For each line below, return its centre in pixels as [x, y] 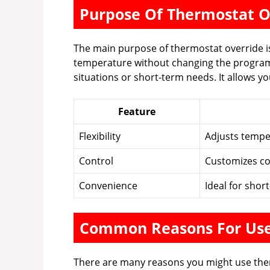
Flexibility [100, 137]
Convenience [108, 186]
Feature [137, 112]
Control [96, 161]
